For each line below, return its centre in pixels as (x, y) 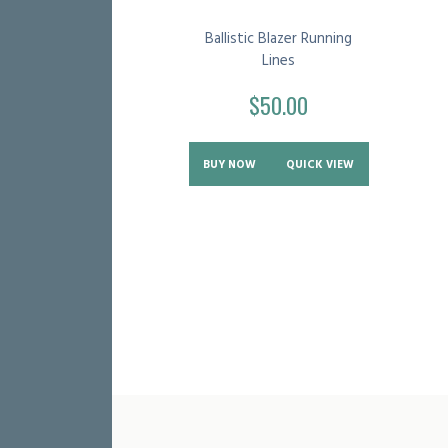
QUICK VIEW (319, 164)
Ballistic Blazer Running (279, 38)
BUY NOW (230, 164)
